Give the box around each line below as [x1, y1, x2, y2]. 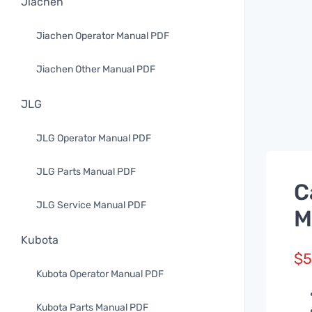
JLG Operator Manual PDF [36, 132, 151, 144]
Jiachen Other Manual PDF [36, 63, 155, 75]
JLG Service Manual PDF [36, 199, 146, 211]
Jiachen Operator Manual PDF [36, 30, 169, 42]
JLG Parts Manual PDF [36, 166, 136, 178]
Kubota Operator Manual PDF [36, 268, 164, 280]
